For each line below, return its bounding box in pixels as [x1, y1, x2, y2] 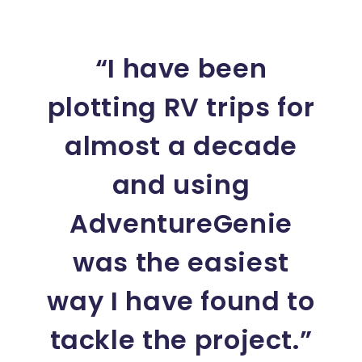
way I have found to [47, 282, 315, 319]
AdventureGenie [69, 204, 293, 242]
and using [112, 166, 250, 203]
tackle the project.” [49, 321, 313, 358]
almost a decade [65, 127, 297, 164]
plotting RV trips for [47, 88, 315, 125]
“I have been [95, 49, 267, 86]
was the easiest [73, 243, 289, 280]
